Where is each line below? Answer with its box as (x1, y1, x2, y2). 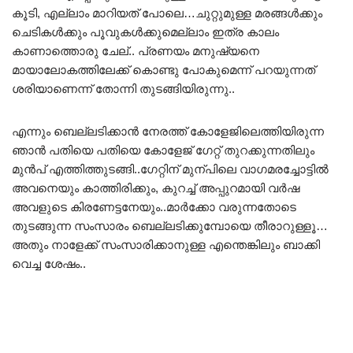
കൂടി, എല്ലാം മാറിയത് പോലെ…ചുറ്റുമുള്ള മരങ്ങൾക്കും (12, 6, 322, 20)
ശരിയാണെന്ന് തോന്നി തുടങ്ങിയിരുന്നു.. (12, 82, 235, 96)
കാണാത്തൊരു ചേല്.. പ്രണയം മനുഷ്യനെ (12, 44, 259, 58)
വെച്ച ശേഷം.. (12, 257, 86, 271)
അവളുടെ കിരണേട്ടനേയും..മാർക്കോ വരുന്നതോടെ (12, 200, 296, 214)
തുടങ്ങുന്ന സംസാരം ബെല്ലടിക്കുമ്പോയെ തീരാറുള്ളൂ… (12, 219, 328, 233)
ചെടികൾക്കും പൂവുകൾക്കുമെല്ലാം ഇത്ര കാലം (12, 25, 279, 39)
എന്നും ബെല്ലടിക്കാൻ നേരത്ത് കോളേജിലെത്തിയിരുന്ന (12, 124, 324, 139)
